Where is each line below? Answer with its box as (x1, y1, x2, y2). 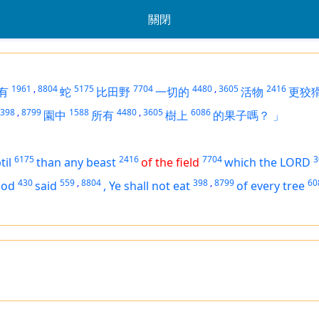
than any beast (36, 155, 116, 170)
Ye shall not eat (109, 178, 190, 194)
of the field (141, 155, 199, 170)
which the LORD (224, 155, 310, 170)
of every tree (236, 178, 305, 194)
